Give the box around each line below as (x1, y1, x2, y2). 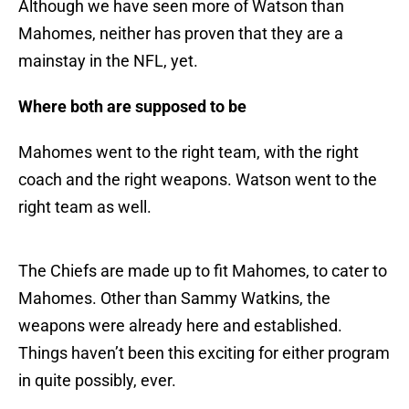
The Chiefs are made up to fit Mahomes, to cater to (18, 261, 387, 281)
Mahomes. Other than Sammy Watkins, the (18, 288, 330, 309)
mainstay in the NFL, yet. (18, 51, 198, 71)
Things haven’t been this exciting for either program (18, 343, 390, 363)
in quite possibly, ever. (18, 371, 176, 391)
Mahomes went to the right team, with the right (18, 142, 359, 163)
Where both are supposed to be (18, 97, 246, 117)
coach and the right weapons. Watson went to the (18, 170, 377, 190)
